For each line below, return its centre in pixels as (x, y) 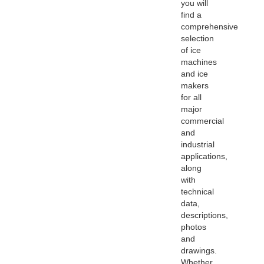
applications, (204, 156)
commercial (203, 121)
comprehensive (210, 27)
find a (192, 15)
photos (194, 227)
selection (198, 39)
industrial (198, 145)
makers (195, 86)
